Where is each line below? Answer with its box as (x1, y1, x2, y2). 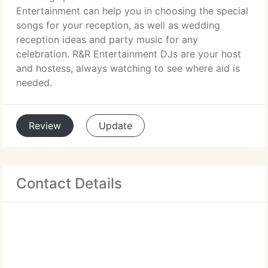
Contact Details (16, 175, 122, 192)
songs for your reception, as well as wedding (16, 19, 220, 31)
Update (99, 120, 132, 132)
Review (29, 120, 61, 132)
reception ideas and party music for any (16, 33, 198, 45)
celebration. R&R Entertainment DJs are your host (16, 48, 241, 60)
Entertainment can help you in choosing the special (16, 5, 248, 17)
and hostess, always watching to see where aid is (16, 62, 240, 74)
